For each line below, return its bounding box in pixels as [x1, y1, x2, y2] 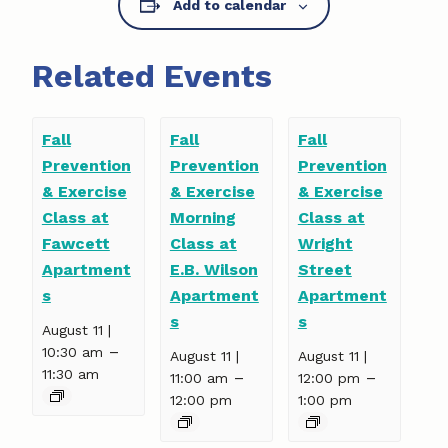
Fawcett [41, 233, 110, 253]
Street [297, 259, 352, 279]
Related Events [32, 57, 272, 95]
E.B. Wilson [169, 259, 258, 279]
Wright [297, 233, 353, 253]
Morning [169, 207, 236, 227]
